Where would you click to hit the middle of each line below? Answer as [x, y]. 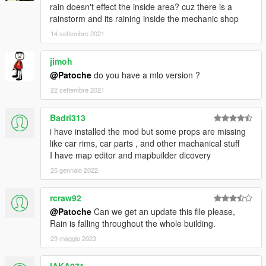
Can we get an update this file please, [163, 212]
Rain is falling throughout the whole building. [133, 224]
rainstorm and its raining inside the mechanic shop [144, 19]
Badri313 [68, 118]
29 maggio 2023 [73, 238]
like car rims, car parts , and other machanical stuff [145, 143]
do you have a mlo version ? [146, 75]
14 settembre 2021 [77, 34]
